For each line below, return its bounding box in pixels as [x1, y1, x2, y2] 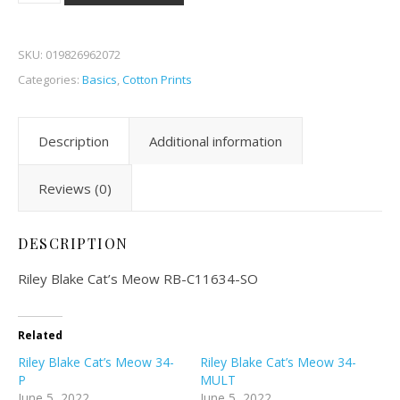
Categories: [18, 71, 82, 87]
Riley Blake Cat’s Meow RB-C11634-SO [18, 270, 258, 287]
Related [18, 328, 62, 343]
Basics [82, 71, 117, 87]
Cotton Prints [122, 71, 192, 87]
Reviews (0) [38, 179, 112, 197]
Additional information [149, 132, 282, 150]
